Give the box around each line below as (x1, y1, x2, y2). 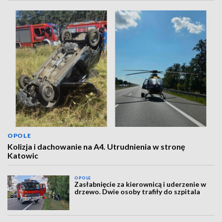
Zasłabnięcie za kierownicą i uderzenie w (74, 180, 207, 188)
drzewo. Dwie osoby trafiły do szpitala (74, 187, 201, 196)
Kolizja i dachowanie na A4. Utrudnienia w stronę (7, 142, 185, 151)
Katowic (7, 151, 38, 160)
